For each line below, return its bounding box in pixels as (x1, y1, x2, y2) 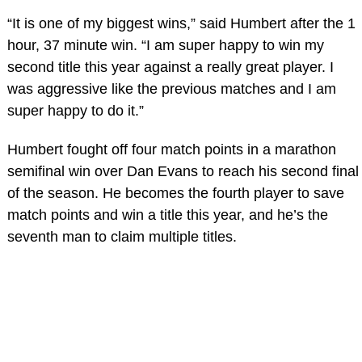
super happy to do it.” (6, 102, 144, 119)
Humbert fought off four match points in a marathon (6, 141, 336, 158)
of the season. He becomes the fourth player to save (6, 184, 344, 201)
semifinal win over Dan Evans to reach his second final (6, 162, 359, 179)
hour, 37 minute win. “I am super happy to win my (6, 36, 324, 53)
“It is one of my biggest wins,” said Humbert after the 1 (6, 15, 356, 32)
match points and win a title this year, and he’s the (6, 206, 328, 223)
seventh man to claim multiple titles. (6, 228, 237, 245)
